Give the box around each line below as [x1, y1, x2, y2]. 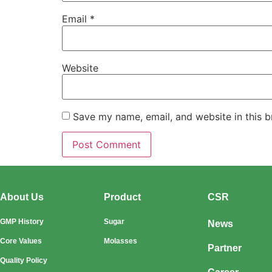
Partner [208, 243, 242, 254]
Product [104, 192, 141, 203]
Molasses [104, 237, 137, 246]
